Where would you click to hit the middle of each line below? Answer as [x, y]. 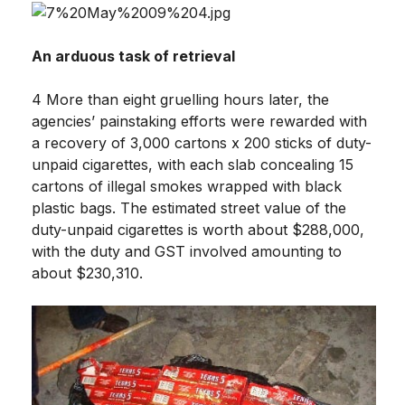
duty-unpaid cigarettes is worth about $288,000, [198, 229]
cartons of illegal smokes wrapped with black [187, 186]
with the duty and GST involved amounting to [187, 251]
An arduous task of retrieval [133, 56]
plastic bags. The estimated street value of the [189, 207]
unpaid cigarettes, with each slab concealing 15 [193, 164]
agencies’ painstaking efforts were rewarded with [199, 121]
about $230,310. [87, 273]
